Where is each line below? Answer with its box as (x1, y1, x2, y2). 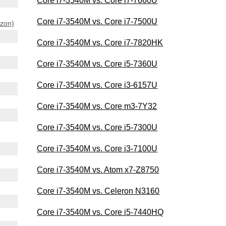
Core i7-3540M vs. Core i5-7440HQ (37, 207, 164, 216)
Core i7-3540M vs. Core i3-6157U (37, 80, 158, 89)
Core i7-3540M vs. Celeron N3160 (37, 186, 160, 195)
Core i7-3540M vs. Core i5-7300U (37, 123, 158, 132)
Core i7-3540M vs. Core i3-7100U (37, 144, 158, 153)
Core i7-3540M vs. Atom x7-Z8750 (37, 165, 159, 174)
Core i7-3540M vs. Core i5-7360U (37, 59, 158, 68)
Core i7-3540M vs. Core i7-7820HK (37, 38, 163, 47)
